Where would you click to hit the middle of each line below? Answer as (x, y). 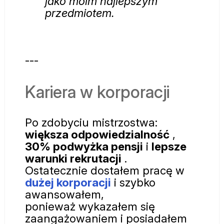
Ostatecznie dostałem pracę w (105, 170)
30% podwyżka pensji (84, 146)
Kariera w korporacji (97, 91)
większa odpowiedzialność (97, 134)
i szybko (133, 182)
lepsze (169, 146)
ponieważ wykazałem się (90, 206)
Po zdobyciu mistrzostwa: (91, 122)
